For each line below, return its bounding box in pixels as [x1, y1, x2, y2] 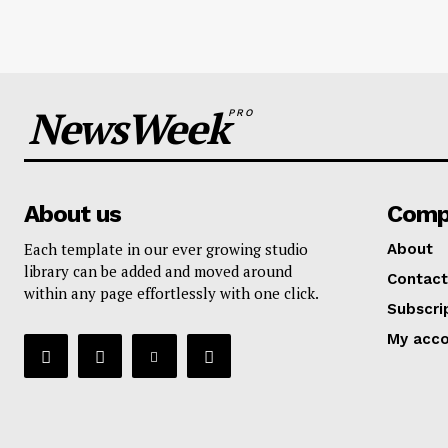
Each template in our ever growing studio [24, 239, 308, 260]
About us [24, 200, 121, 229]
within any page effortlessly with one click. [24, 283, 319, 304]
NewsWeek [28, 100, 228, 157]
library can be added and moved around [24, 261, 292, 282]
